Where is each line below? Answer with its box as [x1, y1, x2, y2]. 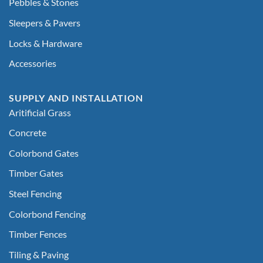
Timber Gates [9, 167, 63, 179]
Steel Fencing [9, 188, 62, 200]
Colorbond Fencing [9, 208, 86, 220]
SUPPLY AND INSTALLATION [9, 92, 143, 103]
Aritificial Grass [9, 106, 71, 118]
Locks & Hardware [9, 37, 82, 49]
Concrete [9, 127, 46, 139]
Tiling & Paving [9, 248, 69, 260]
